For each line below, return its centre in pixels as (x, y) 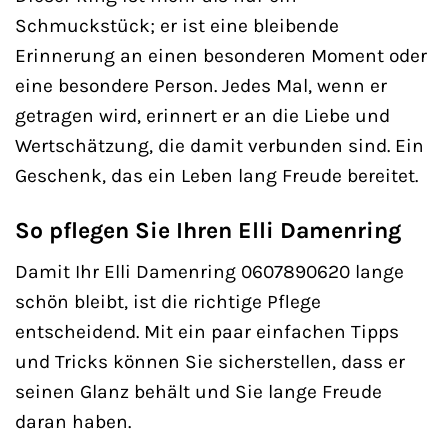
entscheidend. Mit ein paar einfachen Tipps (207, 331)
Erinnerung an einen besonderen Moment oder (221, 56)
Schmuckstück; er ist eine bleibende (177, 26)
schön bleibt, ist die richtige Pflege (168, 301)
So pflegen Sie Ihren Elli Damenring (208, 231)
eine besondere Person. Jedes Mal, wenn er (201, 86)
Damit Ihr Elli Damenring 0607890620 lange (209, 271)
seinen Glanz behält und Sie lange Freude (198, 391)
